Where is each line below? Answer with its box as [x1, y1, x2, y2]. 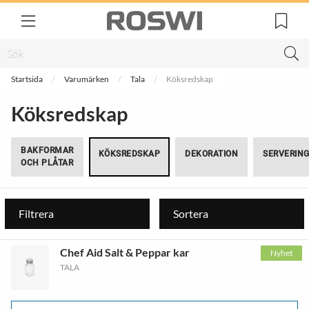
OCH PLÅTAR [21, 158, 73, 168]
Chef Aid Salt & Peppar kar [59, 246, 190, 259]
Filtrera [19, 207, 54, 220]
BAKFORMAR [21, 146, 74, 155]
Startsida [11, 74, 43, 84]
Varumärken [64, 74, 109, 84]
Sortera [173, 207, 208, 220]
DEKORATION [185, 149, 238, 159]
